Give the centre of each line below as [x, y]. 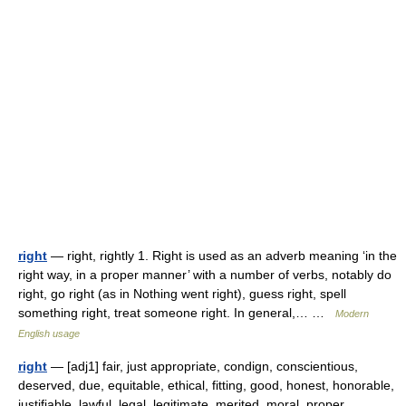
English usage [49, 333]
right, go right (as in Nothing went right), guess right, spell [182, 293]
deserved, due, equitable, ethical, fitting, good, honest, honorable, [206, 385]
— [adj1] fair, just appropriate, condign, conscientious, [203, 366]
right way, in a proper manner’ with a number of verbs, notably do [205, 274]
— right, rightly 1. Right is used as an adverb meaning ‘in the [222, 255]
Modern [352, 313]
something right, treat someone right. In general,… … [177, 312]
